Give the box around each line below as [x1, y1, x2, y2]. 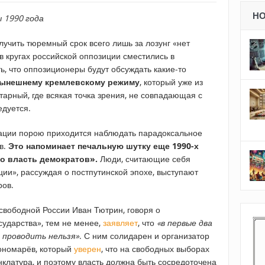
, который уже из [140, 76, 203, 88]
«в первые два [157, 217, 212, 229]
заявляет [103, 217, 138, 229]
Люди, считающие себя [98, 153, 190, 165]
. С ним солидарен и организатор [79, 230, 209, 242]
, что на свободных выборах [101, 243, 209, 255]
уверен [74, 243, 101, 255]
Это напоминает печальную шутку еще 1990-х [8, 140, 199, 152]
